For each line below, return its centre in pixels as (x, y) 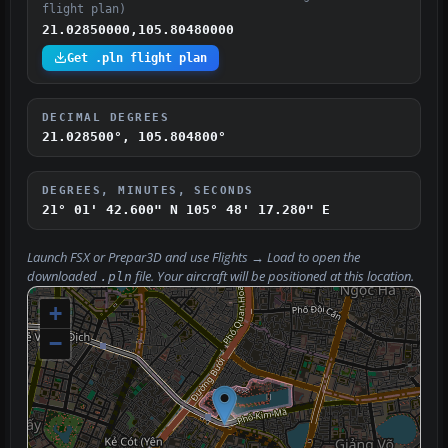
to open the (327, 257)
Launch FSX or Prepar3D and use (119, 257)
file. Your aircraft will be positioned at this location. (273, 276)
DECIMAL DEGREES (106, 116)
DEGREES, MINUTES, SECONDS (148, 189)
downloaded (63, 276)
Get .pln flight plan (137, 57)
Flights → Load (253, 257)
